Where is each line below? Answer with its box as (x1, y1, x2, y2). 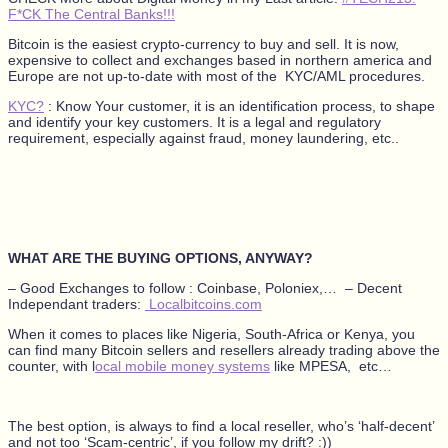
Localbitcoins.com (145, 295, 262, 312)
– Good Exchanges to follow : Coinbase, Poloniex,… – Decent (8, 279, 402, 296)
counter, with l (8, 357, 95, 374)
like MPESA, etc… (270, 357, 392, 374)
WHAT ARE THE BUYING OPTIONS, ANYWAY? (8, 249, 313, 266)
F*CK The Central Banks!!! (8, 5, 175, 22)
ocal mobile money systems (95, 357, 270, 374)
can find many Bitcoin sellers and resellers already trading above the (8, 341, 440, 358)
